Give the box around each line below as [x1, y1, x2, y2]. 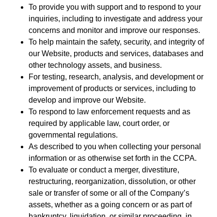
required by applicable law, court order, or [28, 119, 170, 127]
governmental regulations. [28, 130, 118, 139]
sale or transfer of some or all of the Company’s [28, 188, 189, 197]
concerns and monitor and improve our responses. [28, 26, 200, 34]
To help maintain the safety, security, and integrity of [28, 37, 204, 46]
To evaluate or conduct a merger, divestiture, [28, 165, 179, 174]
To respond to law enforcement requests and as [28, 107, 190, 116]
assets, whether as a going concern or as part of [28, 200, 192, 209]
